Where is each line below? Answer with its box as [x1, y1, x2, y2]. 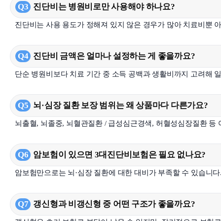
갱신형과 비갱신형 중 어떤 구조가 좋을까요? [33, 199, 195, 209]
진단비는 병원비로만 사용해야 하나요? [33, 2, 175, 11]
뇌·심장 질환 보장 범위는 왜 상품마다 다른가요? [33, 101, 208, 110]
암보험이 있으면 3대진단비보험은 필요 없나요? [33, 150, 206, 159]
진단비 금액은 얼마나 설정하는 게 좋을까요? [33, 51, 195, 61]
